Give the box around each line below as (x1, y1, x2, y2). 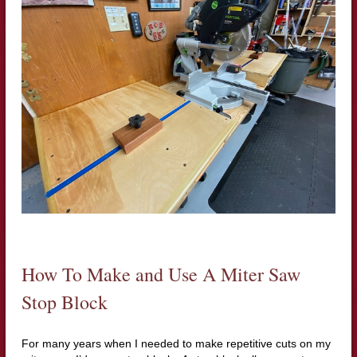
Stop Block (21, 288, 108, 315)
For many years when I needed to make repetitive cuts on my (21, 336, 331, 350)
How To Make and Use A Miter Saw (21, 261, 300, 287)
